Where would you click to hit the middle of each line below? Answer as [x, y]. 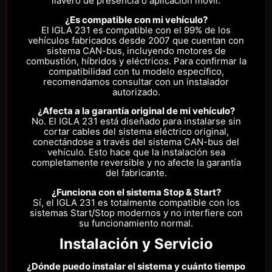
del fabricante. [136, 173]
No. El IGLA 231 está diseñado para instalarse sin [136, 121]
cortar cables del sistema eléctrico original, [136, 132]
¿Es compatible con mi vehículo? [136, 19]
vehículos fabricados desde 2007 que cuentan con [136, 40]
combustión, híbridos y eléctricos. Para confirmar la [136, 61]
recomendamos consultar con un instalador [136, 81]
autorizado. [136, 92]
